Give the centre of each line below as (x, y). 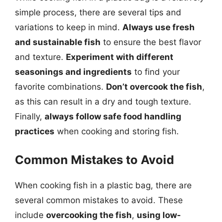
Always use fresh (159, 27)
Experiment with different (120, 57)
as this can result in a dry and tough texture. (103, 102)
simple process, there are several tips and (98, 12)
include (30, 215)
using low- (159, 215)
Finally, (30, 116)
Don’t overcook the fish (154, 87)
